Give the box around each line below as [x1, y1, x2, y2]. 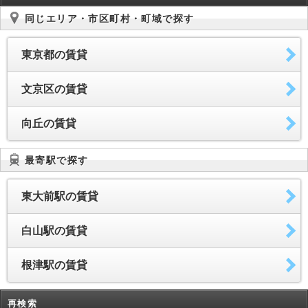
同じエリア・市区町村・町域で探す [25, 13, 195, 25]
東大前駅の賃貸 [21, 190, 98, 203]
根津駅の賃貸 [21, 259, 87, 272]
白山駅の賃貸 [21, 225, 87, 237]
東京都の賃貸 [21, 49, 87, 61]
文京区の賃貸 [21, 83, 87, 96]
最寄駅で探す [25, 155, 89, 166]
